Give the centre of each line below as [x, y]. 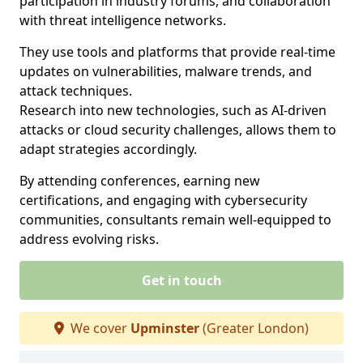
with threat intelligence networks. [123, 20]
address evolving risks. [89, 239]
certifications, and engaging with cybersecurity [163, 200]
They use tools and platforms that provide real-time [177, 52]
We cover [99, 328]
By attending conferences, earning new [140, 181]
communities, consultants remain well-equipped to [175, 220]
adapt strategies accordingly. [108, 149]
